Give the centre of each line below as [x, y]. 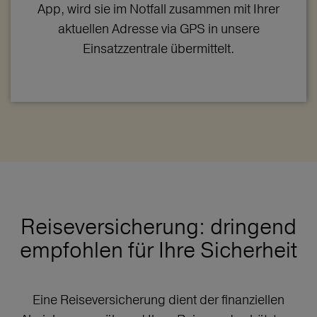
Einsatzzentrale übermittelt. [158, 48]
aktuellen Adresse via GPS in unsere [158, 28]
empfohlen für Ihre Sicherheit [158, 250]
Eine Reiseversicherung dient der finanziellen [158, 299]
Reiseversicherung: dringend [158, 226]
